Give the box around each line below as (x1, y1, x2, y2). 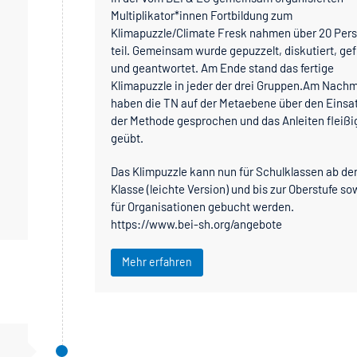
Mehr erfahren (122, 254, 193, 269)
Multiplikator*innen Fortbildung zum (111, 7, 293, 22)
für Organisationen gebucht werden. (111, 198, 295, 214)
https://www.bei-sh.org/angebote (111, 216, 283, 231)
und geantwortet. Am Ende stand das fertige (111, 60, 335, 75)
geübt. (111, 130, 144, 145)
